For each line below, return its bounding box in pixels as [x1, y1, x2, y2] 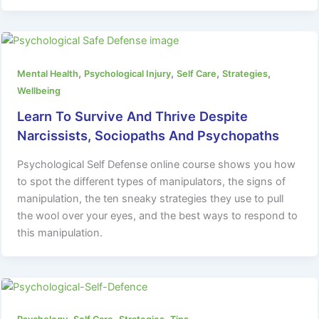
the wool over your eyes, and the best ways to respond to [17, 209, 298, 222]
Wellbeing [17, 85, 61, 96]
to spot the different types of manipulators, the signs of [17, 174, 286, 188]
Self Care [177, 68, 217, 79]
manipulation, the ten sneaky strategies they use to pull [17, 192, 284, 205]
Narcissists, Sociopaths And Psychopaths [17, 127, 280, 144]
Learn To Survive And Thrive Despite [17, 108, 249, 125]
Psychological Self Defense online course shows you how [17, 157, 296, 171]
